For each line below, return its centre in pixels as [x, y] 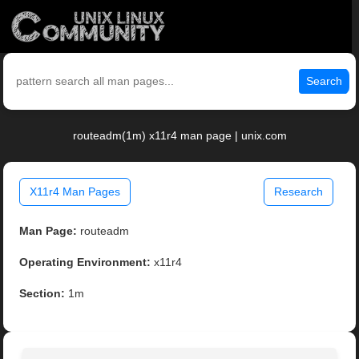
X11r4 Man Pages [75, 192]
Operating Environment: [85, 262]
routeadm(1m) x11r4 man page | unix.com [179, 136]
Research [298, 192]
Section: [42, 294]
